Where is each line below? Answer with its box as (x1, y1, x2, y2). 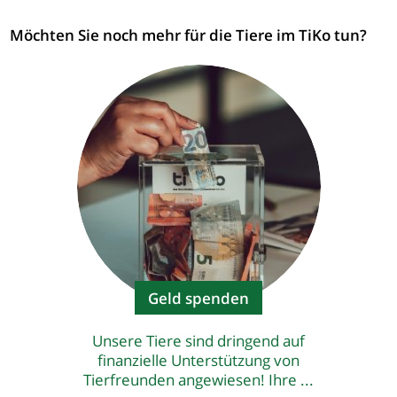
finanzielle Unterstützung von (97, 349, 300, 370)
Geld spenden (148, 287, 249, 308)
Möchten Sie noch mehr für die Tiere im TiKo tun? (10, 24, 368, 45)
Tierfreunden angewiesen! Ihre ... (83, 369, 314, 390)
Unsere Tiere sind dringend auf (92, 330, 305, 351)
